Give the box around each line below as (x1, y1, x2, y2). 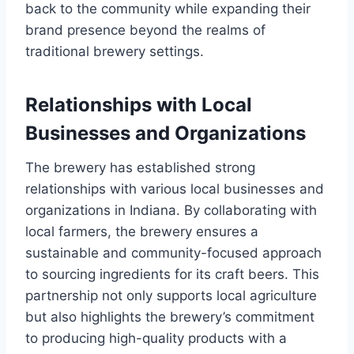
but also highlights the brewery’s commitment (25, 309, 314, 326)
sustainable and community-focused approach (25, 245, 322, 262)
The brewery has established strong (25, 160, 255, 176)
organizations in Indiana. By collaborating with (25, 202, 317, 219)
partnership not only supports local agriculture (25, 288, 317, 304)
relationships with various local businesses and (25, 181, 324, 198)
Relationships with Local (25, 93, 252, 117)
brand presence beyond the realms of (25, 22, 265, 39)
